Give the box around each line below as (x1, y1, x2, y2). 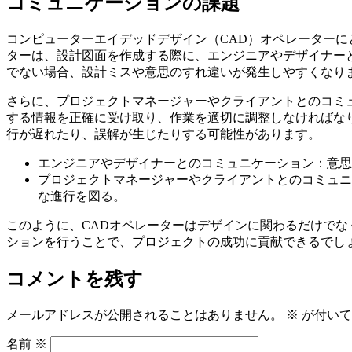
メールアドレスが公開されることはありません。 (6, 308, 283, 322)
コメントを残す (6, 269, 143, 290)
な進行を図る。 (38, 189, 126, 203)
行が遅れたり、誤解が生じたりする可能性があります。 (6, 127, 321, 141)
